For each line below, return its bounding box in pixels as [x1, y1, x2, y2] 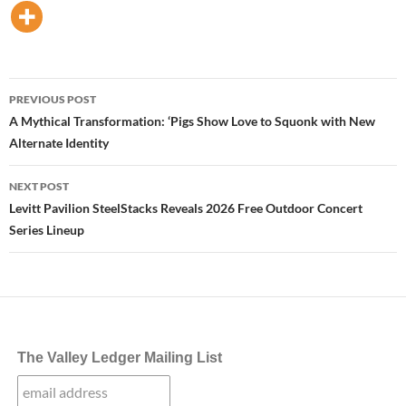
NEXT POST [9, 179, 69, 194]
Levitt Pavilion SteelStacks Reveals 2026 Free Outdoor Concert [9, 200, 362, 217]
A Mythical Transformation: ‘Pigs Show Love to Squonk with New [9, 113, 375, 130]
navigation [8, 110, 121, 140]
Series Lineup [9, 222, 84, 238]
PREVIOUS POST [9, 92, 96, 107]
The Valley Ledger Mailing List [17, 350, 222, 366]
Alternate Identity [9, 135, 109, 151]
